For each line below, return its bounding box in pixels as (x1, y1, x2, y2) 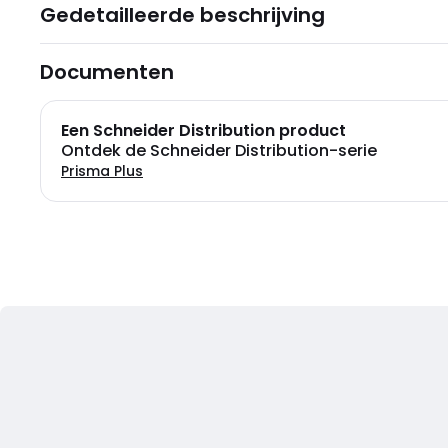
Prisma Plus (61, 161, 143, 181)
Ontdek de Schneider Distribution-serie (61, 139, 377, 162)
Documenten (40, 58, 174, 86)
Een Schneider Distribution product (61, 119, 346, 142)
